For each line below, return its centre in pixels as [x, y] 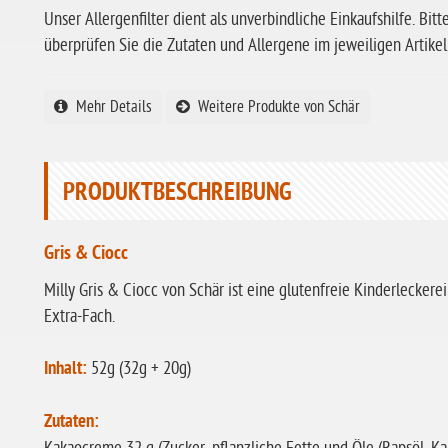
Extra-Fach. [79, 316]
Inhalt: [65, 369]
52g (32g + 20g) [139, 368]
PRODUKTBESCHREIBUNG [177, 194]
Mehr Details [110, 107]
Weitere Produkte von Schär [275, 107]
